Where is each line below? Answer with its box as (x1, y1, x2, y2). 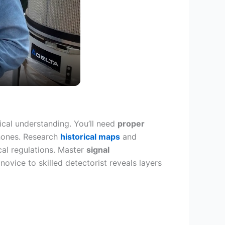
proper (118, 119, 145, 129)
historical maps (60, 132, 120, 142)
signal (86, 145, 109, 155)
